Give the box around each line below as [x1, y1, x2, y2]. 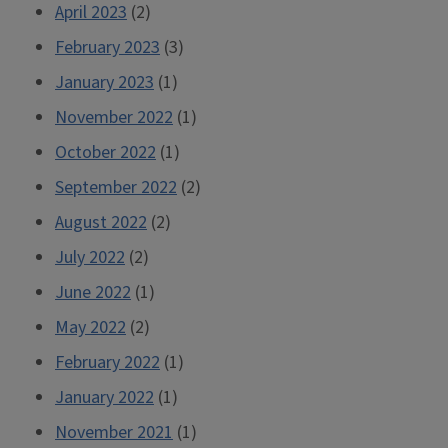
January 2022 [55, 385, 154, 410]
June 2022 [55, 280, 131, 305]
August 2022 [55, 210, 147, 235]
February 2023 [55, 35, 160, 60]
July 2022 [55, 245, 125, 270]
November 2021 [55, 420, 173, 445]
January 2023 [55, 70, 154, 95]
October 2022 [55, 140, 156, 165]
